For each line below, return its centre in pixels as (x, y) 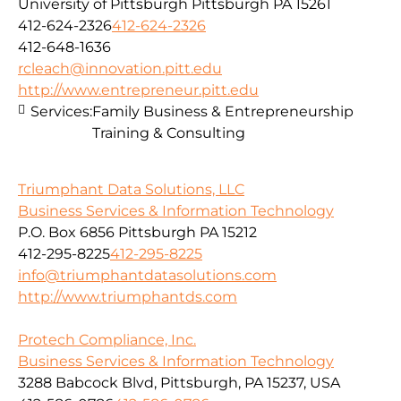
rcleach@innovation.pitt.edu (120, 69)
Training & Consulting (169, 133)
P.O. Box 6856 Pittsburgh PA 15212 (137, 232)
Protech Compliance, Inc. (107, 339)
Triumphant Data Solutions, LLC (131, 189)
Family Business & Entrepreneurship (223, 112)
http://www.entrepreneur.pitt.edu (138, 90)
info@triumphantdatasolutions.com (147, 275)
